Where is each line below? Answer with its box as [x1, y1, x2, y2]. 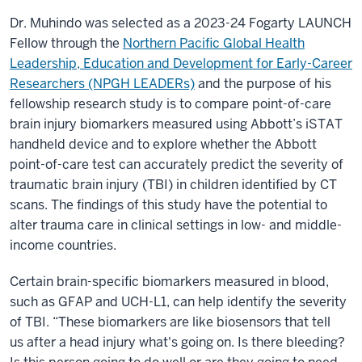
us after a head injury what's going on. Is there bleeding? [10, 334, 345, 351]
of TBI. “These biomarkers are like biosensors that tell [10, 314, 330, 331]
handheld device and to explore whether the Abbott [10, 136, 317, 154]
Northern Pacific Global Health [123, 35, 305, 53]
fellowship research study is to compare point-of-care [10, 95, 331, 113]
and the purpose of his [195, 75, 331, 93]
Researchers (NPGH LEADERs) [10, 75, 195, 93]
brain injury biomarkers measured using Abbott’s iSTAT [10, 116, 343, 133]
